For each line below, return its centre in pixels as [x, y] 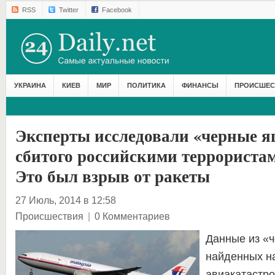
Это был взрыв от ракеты [112, 176]
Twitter [68, 10]
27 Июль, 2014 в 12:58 [65, 200]
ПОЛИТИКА [146, 85]
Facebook [117, 10]
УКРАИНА [30, 85]
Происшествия [49, 216]
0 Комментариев [132, 216]
